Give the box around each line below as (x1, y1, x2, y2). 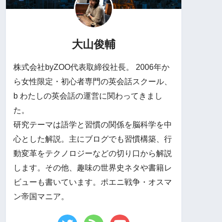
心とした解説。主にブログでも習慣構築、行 (13, 134, 172, 143)
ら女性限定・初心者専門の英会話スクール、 (13, 76, 172, 86)
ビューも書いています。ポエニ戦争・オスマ (13, 177, 172, 186)
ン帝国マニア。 (13, 191, 69, 201)
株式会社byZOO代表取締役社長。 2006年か (13, 62, 169, 71)
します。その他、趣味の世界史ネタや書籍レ (13, 163, 172, 172)
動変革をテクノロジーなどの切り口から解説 (13, 148, 172, 158)
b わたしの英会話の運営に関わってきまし (13, 91, 163, 100)
